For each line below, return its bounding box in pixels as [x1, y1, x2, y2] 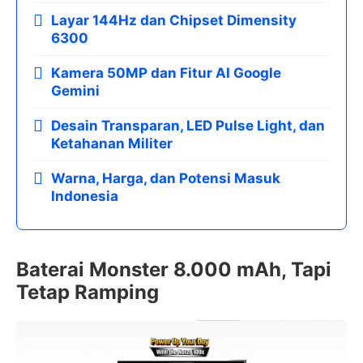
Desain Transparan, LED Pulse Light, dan [51, 117, 325, 135]
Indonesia [51, 188, 118, 205]
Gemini [51, 83, 100, 100]
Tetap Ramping [16, 280, 159, 305]
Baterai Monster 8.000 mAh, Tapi [16, 258, 331, 282]
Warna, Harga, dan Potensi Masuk [51, 170, 280, 187]
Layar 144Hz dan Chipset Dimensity [51, 12, 297, 29]
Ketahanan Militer [51, 135, 173, 152]
